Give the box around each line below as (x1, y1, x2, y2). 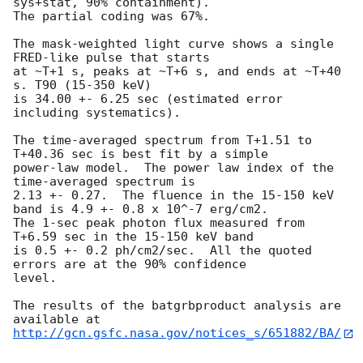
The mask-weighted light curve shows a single (13, 36, 334, 52)
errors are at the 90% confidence (13, 257, 246, 272)
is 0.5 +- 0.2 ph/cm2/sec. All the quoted (13, 243, 312, 258)
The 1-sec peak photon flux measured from (13, 216, 305, 231)
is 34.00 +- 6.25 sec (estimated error (13, 92, 283, 107)
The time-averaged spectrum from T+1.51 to (13, 133, 312, 148)
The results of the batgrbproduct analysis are (13, 298, 341, 314)
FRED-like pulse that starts (13, 50, 210, 66)
